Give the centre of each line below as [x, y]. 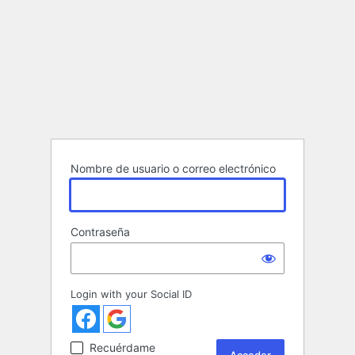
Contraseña [100, 232]
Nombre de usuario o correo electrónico [173, 169]
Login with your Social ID [131, 294]
